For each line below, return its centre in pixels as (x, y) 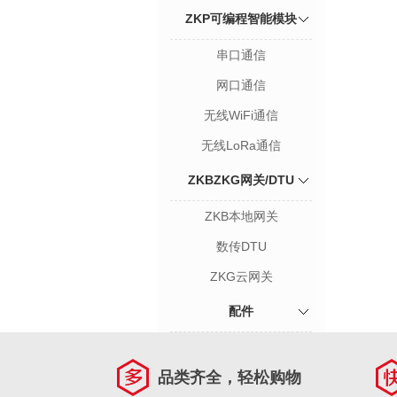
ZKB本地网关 (241, 216)
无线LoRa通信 (241, 145)
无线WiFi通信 (241, 115)
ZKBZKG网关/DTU (241, 180)
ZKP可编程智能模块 (241, 19)
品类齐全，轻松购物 (230, 378)
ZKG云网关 (241, 276)
